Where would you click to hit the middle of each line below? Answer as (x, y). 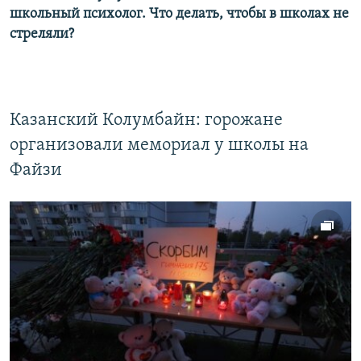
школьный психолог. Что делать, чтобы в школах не (179, 15)
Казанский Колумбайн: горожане (146, 121)
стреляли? (42, 35)
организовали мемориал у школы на (159, 146)
